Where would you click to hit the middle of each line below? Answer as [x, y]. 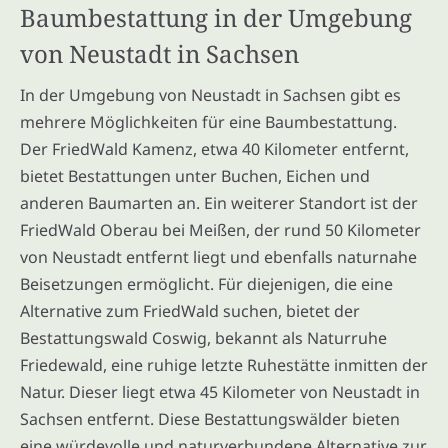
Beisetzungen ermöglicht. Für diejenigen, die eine [206, 283]
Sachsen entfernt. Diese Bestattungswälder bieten [210, 418]
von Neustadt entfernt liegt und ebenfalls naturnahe [218, 256]
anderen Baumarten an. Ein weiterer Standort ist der [219, 202]
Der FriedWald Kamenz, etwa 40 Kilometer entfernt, [214, 148]
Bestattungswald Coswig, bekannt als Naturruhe [203, 337]
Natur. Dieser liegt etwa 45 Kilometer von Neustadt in [220, 391]
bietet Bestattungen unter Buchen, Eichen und [195, 175]
